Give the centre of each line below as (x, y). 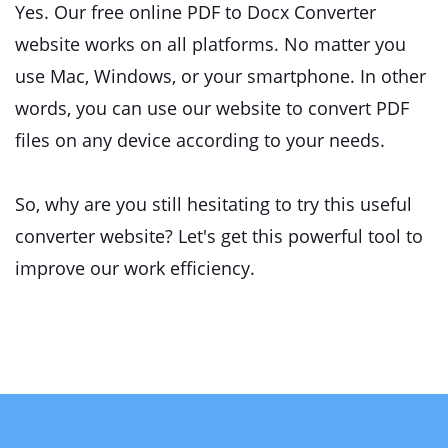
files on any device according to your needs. (200, 139)
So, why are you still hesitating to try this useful (213, 203)
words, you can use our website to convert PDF (212, 107)
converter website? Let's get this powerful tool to (219, 235)
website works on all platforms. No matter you (210, 43)
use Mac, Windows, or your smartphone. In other (220, 75)
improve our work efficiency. (135, 267)
